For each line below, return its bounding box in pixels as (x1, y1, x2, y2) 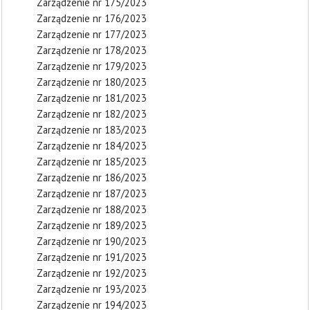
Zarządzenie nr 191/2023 (37, 250, 147, 264)
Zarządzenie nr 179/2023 (37, 60, 147, 73)
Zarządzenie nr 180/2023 (37, 75, 147, 89)
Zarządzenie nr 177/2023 (37, 28, 147, 41)
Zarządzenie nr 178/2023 (37, 44, 147, 57)
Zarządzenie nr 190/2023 (37, 235, 147, 248)
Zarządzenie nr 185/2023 (37, 155, 147, 168)
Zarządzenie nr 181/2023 (37, 91, 147, 104)
